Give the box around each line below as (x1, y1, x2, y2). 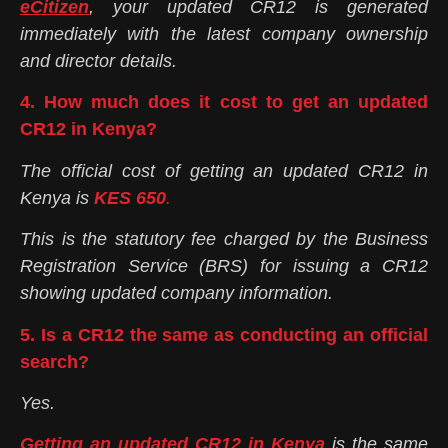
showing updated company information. (20, 283, 333, 304)
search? (20, 351, 89, 372)
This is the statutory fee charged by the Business (20, 229, 428, 250)
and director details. (20, 51, 177, 72)
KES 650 (94, 187, 166, 208)
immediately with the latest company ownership (20, 24, 428, 45)
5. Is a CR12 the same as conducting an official (20, 324, 428, 345)
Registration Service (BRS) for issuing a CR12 (20, 256, 428, 277)
